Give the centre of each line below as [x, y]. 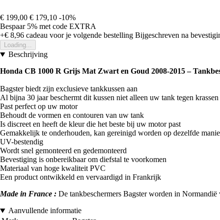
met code [54, 27]
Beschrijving [28, 55]
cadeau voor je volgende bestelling [79, 35]
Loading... [18, 45]
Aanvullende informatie [45, 211]
